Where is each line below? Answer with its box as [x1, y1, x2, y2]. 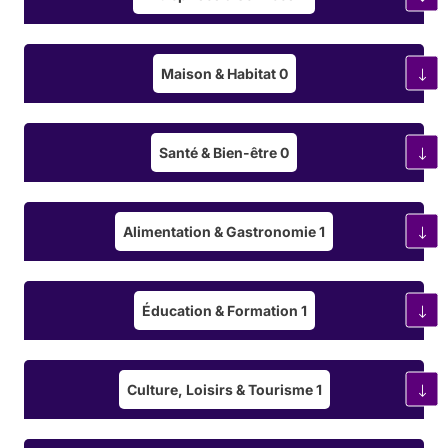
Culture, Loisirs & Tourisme [126, 380, 316, 398]
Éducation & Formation [141, 301, 301, 319]
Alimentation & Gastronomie [123, 222, 319, 240]
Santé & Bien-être [159, 143, 280, 161]
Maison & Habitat [160, 64, 279, 82]
